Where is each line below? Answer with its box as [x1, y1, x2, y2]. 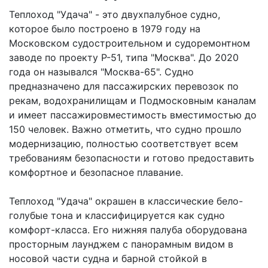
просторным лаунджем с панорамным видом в [9, 238, 233, 250]
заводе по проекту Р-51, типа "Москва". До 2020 [9, 51, 239, 63]
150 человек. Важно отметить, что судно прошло [9, 123, 242, 135]
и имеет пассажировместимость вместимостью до [9, 109, 257, 121]
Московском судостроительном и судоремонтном [9, 37, 250, 49]
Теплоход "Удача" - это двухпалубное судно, [9, 8, 220, 20]
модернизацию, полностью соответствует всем [9, 138, 238, 150]
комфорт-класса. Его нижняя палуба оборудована [9, 224, 247, 236]
